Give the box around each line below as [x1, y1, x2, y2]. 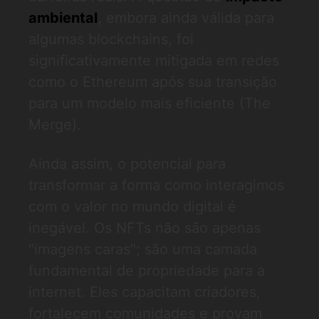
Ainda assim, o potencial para [28, 155, 226, 172]
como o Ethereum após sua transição [28, 73, 277, 90]
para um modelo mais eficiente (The [28, 95, 271, 112]
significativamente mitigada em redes [28, 52, 279, 69]
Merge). [28, 116, 81, 133]
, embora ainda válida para [98, 9, 274, 26]
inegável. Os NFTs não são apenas [28, 219, 261, 236]
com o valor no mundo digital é [28, 198, 236, 215]
